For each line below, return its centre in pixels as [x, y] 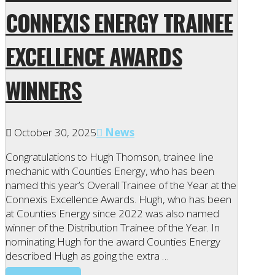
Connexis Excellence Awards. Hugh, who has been [118, 199]
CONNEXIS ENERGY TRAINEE [119, 22]
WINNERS [44, 90]
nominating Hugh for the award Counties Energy [113, 242]
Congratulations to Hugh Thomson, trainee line [110, 157]
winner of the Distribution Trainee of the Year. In [113, 228]
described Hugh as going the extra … [87, 256]
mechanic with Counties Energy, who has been [110, 171]
